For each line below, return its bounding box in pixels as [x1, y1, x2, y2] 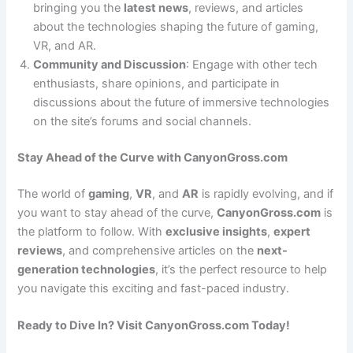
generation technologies [17, 262, 156, 277]
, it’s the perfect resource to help [155, 262, 328, 277]
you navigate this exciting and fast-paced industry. [17, 281, 290, 295]
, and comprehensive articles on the [62, 243, 258, 258]
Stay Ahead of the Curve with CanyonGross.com [17, 150, 288, 165]
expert [273, 224, 311, 239]
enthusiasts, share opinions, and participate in [33, 76, 281, 91]
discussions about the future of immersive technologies [33, 95, 330, 110]
